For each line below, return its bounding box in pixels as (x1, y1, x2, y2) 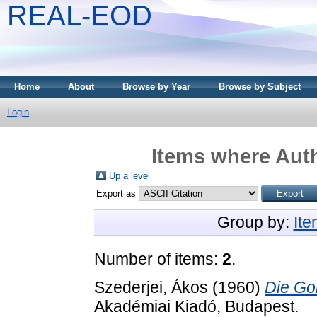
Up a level (109, 170, 150, 181)
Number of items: (94, 249, 222, 268)
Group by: (217, 212, 294, 231)
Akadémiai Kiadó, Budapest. (94, 296, 299, 316)
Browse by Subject (219, 81, 301, 92)
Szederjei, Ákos (94, 277, 208, 296)
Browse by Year (122, 81, 190, 92)
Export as (96, 188, 139, 199)
